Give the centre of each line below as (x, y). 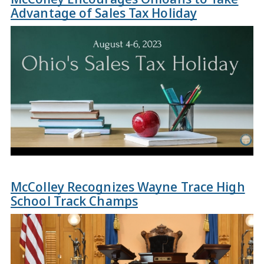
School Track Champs (74, 200)
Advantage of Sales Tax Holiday (104, 12)
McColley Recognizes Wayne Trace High (128, 186)
